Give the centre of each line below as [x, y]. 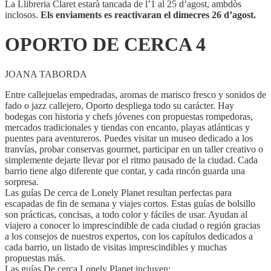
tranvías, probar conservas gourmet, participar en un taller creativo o [134, 149]
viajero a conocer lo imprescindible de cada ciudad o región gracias [132, 225]
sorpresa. [22, 181]
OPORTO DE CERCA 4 [105, 44]
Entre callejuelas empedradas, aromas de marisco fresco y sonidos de [135, 94]
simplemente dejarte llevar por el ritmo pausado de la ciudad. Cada [131, 160]
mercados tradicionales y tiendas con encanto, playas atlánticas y [127, 127]
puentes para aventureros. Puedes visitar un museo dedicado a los [129, 138]
